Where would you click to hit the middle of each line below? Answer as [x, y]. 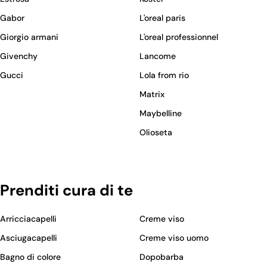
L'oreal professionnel [179, 37]
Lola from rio [164, 75]
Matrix [152, 94]
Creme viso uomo [174, 237]
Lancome [158, 56]
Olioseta [156, 132]
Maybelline [161, 113]
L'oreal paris [162, 18]
